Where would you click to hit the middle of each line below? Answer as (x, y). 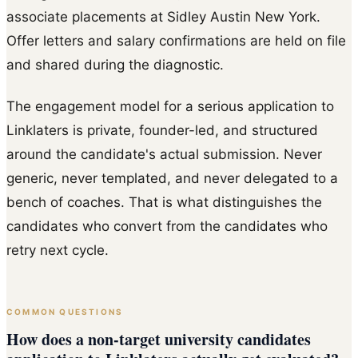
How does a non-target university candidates (159, 340)
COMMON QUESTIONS (65, 311)
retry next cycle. (58, 250)
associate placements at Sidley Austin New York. (163, 16)
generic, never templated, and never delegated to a (172, 178)
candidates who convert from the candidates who (167, 226)
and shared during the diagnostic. (115, 64)
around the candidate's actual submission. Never (164, 154)
